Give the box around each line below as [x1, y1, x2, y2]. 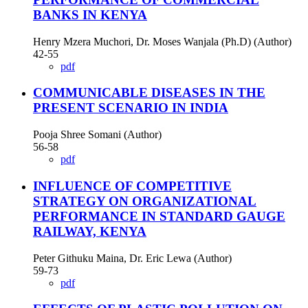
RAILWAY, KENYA [33, 223, 146, 239]
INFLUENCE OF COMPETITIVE [33, 178, 232, 193]
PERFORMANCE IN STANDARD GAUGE [33, 208, 285, 223]
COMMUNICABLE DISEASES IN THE [33, 85, 265, 100]
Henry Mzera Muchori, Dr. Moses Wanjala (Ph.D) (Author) [33, 35, 291, 47]
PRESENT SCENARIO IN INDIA [33, 100, 228, 115]
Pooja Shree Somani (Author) [33, 129, 162, 141]
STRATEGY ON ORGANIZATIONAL [33, 193, 256, 208]
